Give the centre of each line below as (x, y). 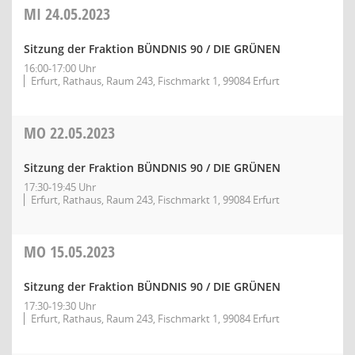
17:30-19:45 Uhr (60, 187)
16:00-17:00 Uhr (60, 68)
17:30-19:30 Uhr (60, 306)
